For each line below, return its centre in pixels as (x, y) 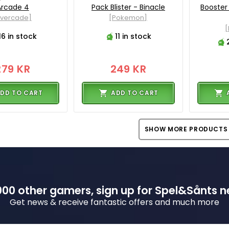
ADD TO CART (134, 93)
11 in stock (133, 36)
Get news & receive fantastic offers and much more (114, 202)
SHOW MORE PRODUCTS (186, 129)
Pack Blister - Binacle (128, 7)
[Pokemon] (128, 17)
